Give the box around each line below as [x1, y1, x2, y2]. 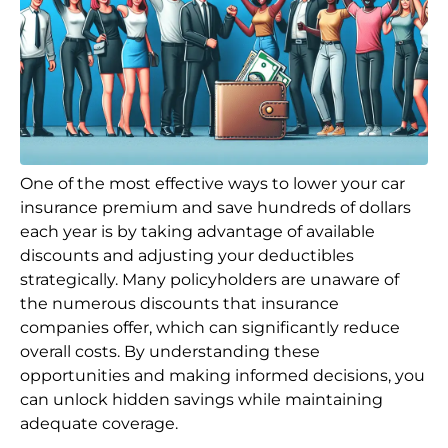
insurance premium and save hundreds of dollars [20, 198, 411, 218]
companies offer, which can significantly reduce [20, 318, 400, 338]
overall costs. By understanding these [20, 342, 320, 362]
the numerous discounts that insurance [20, 294, 339, 314]
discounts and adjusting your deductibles [20, 246, 354, 266]
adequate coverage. [20, 414, 178, 434]
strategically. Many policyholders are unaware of [20, 270, 399, 290]
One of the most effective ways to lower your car [20, 174, 405, 194]
